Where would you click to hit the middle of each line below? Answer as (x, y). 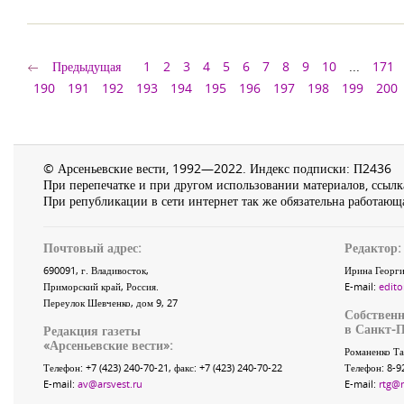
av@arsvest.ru (110, 384)
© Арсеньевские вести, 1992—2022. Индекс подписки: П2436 (217, 168)
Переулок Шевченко (87, 303)
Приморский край (82, 286)
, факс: (184, 367)
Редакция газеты (92, 331)
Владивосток (119, 270)
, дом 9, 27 (154, 303)
